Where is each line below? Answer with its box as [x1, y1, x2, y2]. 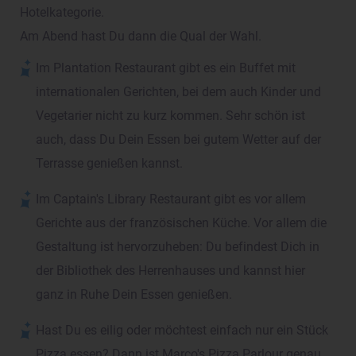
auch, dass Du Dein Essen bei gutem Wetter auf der [36, 133, 322, 148]
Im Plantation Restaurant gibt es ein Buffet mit [36, 61, 296, 76]
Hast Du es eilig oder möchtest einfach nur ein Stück [36, 323, 329, 339]
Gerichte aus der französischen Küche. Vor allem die [36, 216, 327, 231]
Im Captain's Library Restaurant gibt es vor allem [36, 192, 307, 207]
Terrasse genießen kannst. [36, 157, 184, 172]
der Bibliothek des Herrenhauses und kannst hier [36, 264, 306, 279]
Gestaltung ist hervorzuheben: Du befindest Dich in [36, 240, 320, 255]
